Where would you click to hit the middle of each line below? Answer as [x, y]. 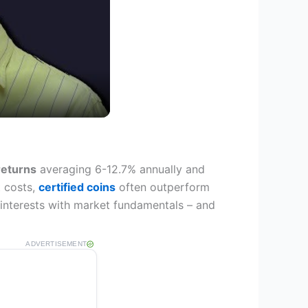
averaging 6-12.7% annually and [121, 169]
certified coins [77, 187]
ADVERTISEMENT [56, 243]
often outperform [163, 187]
